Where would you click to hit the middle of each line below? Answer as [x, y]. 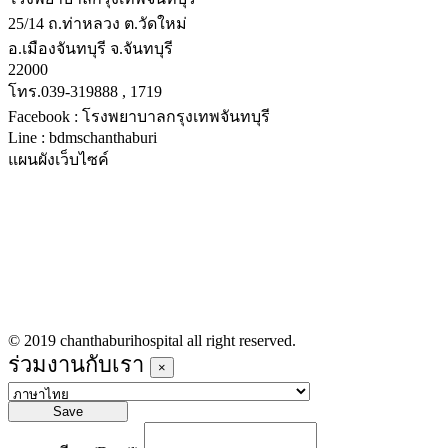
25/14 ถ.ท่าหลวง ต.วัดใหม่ [97, 23]
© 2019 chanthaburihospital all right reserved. [152, 340]
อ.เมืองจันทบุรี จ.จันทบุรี [90, 48]
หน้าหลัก [39, 202]
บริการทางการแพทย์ [80, 227]
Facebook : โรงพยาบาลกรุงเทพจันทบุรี [139, 116]
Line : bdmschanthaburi [82, 137]
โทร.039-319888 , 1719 [85, 91]
